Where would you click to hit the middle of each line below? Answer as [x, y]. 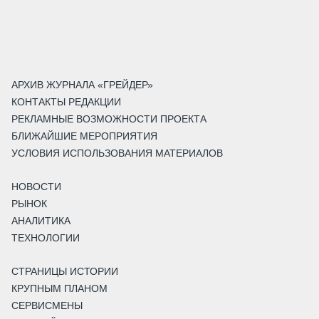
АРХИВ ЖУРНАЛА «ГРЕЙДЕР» [82, 85]
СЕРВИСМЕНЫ [47, 306]
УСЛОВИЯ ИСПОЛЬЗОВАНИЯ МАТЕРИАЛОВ [117, 153]
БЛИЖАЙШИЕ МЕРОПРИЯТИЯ [84, 136]
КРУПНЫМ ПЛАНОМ [59, 289]
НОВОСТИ [36, 187]
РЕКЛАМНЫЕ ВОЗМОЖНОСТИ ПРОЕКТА [109, 119]
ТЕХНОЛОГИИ [46, 238]
